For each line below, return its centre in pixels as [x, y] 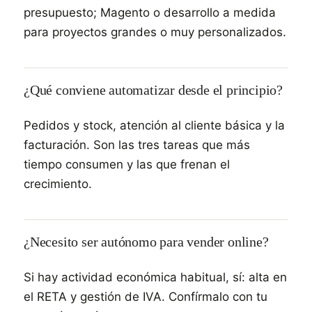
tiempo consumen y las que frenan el [127, 164]
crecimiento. [58, 184]
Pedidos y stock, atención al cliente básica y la [154, 125]
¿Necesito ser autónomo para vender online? [146, 242]
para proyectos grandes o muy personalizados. [155, 32]
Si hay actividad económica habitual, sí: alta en [155, 277]
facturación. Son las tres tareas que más [137, 145]
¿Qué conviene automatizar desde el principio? [153, 90]
